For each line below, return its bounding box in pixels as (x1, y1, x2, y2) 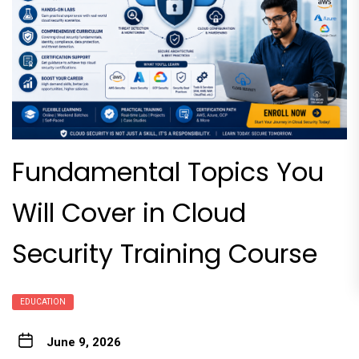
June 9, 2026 (46, 334, 121, 349)
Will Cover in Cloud (12, 194, 246, 231)
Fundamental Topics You (12, 153, 324, 190)
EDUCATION (20, 296, 66, 306)
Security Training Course (12, 235, 317, 272)
